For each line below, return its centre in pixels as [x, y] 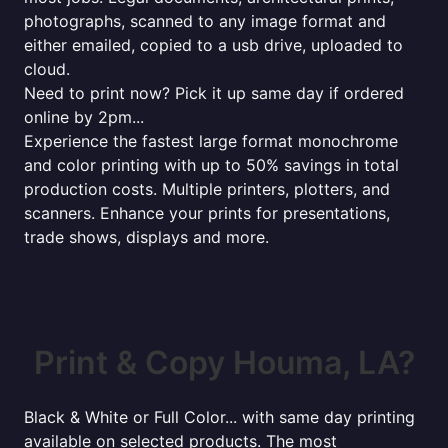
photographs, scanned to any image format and [205, 21]
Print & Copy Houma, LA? [224, 362]
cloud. [47, 69]
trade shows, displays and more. [146, 237]
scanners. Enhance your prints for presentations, [207, 213]
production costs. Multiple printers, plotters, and [207, 189]
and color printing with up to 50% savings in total [211, 165]
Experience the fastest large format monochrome [211, 141]
